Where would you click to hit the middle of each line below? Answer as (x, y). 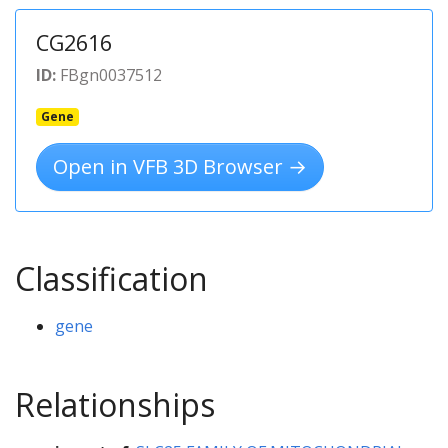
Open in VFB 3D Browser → (180, 166)
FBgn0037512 (109, 74)
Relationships (115, 404)
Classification (111, 278)
